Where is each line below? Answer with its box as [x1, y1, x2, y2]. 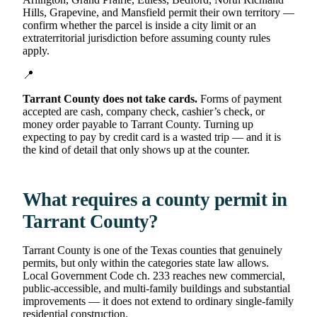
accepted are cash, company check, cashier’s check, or [23, 105, 265, 117]
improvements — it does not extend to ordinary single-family [23, 294, 294, 307]
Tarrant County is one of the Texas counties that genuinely [23, 243, 282, 256]
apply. [23, 44, 50, 57]
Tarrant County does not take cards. [23, 92, 197, 105]
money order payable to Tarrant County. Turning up [23, 117, 253, 130]
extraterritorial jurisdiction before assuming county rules [23, 31, 270, 44]
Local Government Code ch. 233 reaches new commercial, [23, 269, 285, 282]
